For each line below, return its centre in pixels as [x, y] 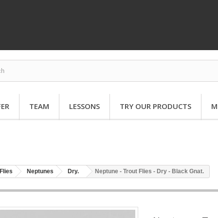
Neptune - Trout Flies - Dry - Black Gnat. [149, 171]
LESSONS [84, 106]
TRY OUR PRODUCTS [155, 106]
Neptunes [40, 171]
